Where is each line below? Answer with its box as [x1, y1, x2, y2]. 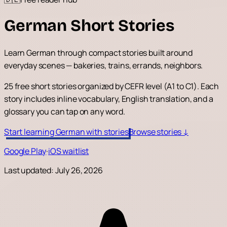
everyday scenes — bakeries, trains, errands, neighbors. [4, 59, 203, 71]
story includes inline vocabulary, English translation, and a [4, 93, 213, 104]
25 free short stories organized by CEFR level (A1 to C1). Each [4, 80, 219, 92]
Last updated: [4, 164, 55, 176]
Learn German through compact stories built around [4, 47, 193, 58]
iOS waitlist [48, 145, 89, 157]
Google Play [4, 145, 47, 157]
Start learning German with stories [4, 126, 129, 137]
